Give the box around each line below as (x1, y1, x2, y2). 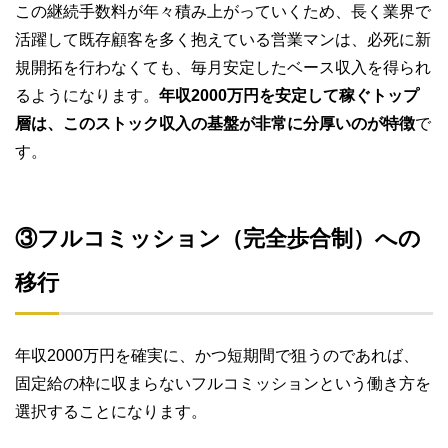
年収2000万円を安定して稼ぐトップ (159, 86, 419, 104)
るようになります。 (15, 86, 159, 104)
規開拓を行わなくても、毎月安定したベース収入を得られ (15, 58, 431, 76)
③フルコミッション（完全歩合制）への (15, 226, 421, 252)
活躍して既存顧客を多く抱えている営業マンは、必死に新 (15, 30, 431, 48)
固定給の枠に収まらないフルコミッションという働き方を (15, 374, 431, 392)
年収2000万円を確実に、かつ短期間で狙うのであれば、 (15, 346, 419, 364)
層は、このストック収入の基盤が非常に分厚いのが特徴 (15, 114, 415, 132)
